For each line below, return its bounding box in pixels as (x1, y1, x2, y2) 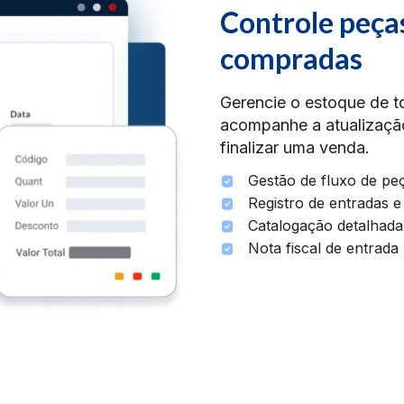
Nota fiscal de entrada (248, 239, 399, 258)
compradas (220, 41, 363, 77)
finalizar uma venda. (220, 138, 370, 158)
